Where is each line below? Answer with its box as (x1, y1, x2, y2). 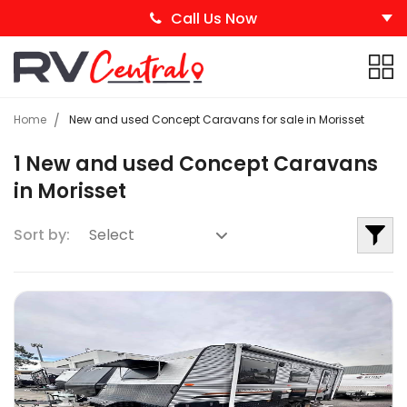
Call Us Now (171, 7, 257, 29)
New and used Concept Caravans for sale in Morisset (69, 111, 364, 127)
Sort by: (14, 223, 70, 245)
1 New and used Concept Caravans (14, 149, 378, 178)
